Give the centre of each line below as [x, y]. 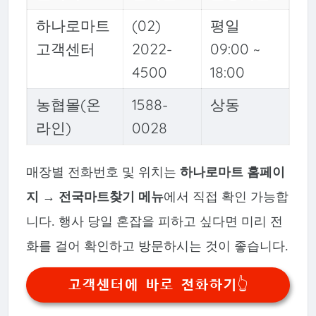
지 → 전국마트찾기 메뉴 [95, 196]
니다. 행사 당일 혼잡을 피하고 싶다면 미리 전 [154, 221]
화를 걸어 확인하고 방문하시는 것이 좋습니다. [157, 246]
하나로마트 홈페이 [232, 172]
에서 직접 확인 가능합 [226, 196]
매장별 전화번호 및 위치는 [103, 172]
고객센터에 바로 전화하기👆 [158, 285]
